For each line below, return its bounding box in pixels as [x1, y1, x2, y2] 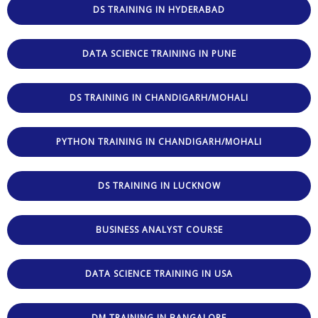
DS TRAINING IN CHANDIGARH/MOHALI [70, 91, 248, 104]
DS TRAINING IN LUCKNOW [97, 179, 221, 192]
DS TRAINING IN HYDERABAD [93, 3, 225, 16]
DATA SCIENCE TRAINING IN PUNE [82, 47, 236, 60]
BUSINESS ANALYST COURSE [95, 223, 223, 236]
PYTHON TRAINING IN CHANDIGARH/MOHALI [56, 135, 262, 148]
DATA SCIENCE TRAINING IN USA [85, 267, 233, 280]
